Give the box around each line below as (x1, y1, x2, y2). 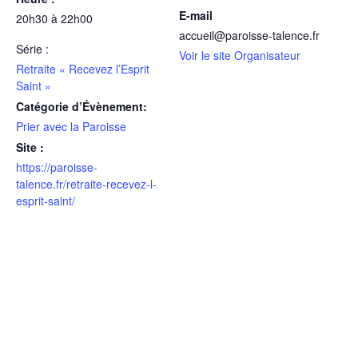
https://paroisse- (16, 158, 97, 175)
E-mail (179, 6, 213, 23)
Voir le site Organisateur (179, 46, 300, 63)
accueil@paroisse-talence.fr (179, 26, 320, 43)
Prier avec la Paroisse (16, 117, 126, 134)
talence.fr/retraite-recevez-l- (16, 175, 157, 192)
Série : (16, 40, 49, 57)
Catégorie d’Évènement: (16, 97, 147, 114)
